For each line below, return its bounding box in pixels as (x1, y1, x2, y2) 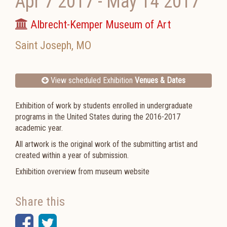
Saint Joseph (15, 39, 71, 52)
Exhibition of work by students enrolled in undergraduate (15, 101, 193, 110)
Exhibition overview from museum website (15, 167, 149, 176)
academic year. (15, 123, 65, 133)
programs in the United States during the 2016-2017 (15, 112, 180, 122)
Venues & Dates (135, 75, 185, 85)
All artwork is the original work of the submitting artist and (15, 139, 198, 149)
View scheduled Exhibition (49, 75, 135, 85)
